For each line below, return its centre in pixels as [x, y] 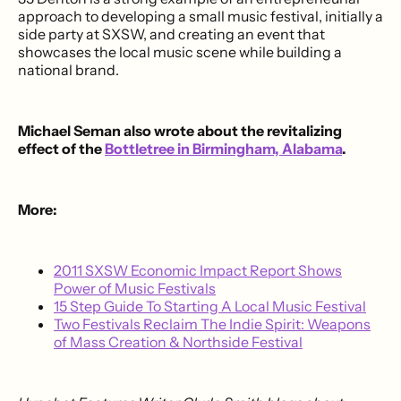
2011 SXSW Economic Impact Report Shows [198, 270]
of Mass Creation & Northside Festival [178, 341]
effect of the [61, 148]
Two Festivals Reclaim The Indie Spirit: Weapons [212, 324]
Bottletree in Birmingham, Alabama [223, 148]
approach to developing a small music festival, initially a [200, 16]
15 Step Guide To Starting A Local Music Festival [210, 306]
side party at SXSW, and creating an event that [171, 34]
